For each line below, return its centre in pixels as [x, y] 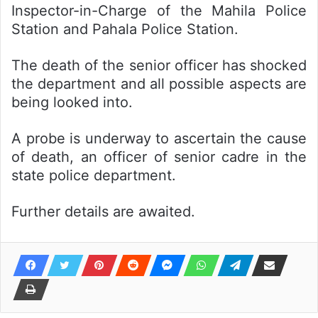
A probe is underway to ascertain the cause [159, 138]
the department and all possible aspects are [159, 84]
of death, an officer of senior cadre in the [159, 157]
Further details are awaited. [103, 212]
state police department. [94, 175]
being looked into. [72, 102]
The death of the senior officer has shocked [159, 65]
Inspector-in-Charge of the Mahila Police [159, 11]
